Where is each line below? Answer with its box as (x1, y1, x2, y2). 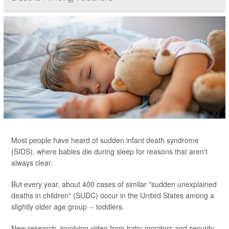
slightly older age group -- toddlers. (11, 201, 124, 212)
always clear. (11, 157, 53, 168)
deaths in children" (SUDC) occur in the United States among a (11, 190, 214, 200)
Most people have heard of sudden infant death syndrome (11, 135, 199, 145)
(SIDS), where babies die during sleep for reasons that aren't (11, 146, 208, 156)
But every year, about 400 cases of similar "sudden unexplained (11, 179, 217, 189)
